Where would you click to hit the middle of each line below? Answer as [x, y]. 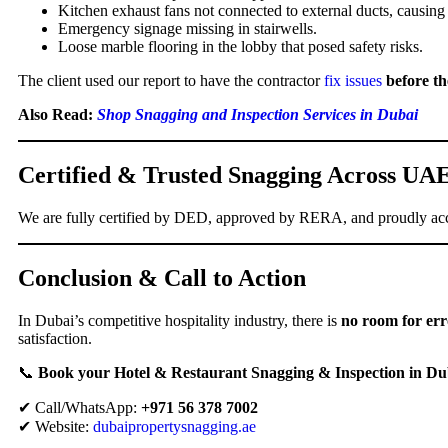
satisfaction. [55, 339]
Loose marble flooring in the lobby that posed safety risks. [240, 47]
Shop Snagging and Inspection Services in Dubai [257, 115]
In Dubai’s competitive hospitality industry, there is [179, 321]
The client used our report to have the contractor [171, 81]
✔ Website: [55, 427]
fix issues [353, 81]
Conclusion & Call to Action [162, 278]
